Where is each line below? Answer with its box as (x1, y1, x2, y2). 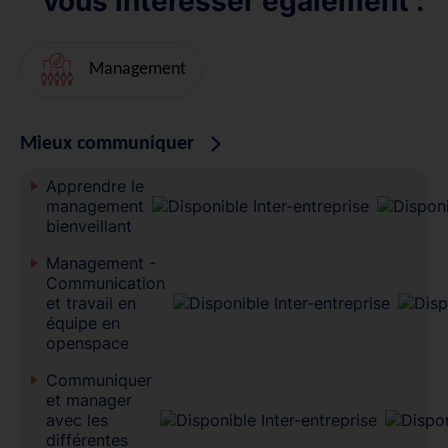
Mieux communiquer (20, 133, 194, 154)
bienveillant (45, 215, 132, 236)
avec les (45, 409, 108, 430)
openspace (45, 332, 129, 353)
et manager (45, 389, 132, 410)
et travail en (45, 292, 136, 313)
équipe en (45, 312, 120, 333)
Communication (45, 272, 165, 293)
